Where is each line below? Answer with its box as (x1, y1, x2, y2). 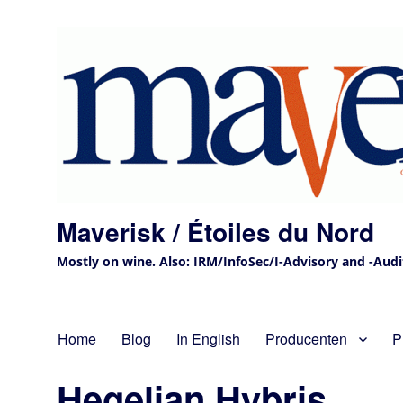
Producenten (265, 328, 348, 350)
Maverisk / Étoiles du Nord (57, 213, 375, 250)
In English (176, 328, 241, 350)
